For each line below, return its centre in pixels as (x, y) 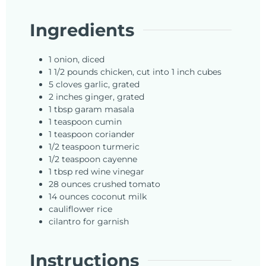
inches (69, 97)
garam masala (104, 110)
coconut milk (119, 197)
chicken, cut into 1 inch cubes (161, 72)
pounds (83, 72)
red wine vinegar (110, 172)
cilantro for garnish (89, 222)
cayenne (120, 159)
